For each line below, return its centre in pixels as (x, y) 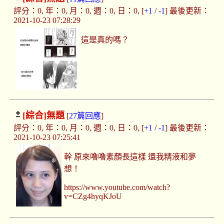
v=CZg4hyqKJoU (93, 196)
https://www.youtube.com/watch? (117, 187)
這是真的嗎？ (105, 40)
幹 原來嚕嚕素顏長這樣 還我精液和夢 (130, 157)
